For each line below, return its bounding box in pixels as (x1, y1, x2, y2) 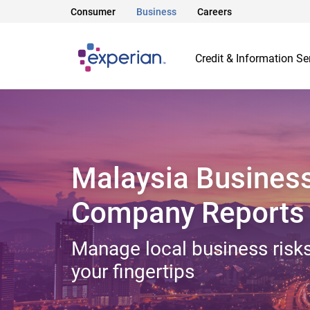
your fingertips (71, 259, 194, 283)
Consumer (71, 6, 116, 18)
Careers (197, 6, 232, 18)
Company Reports (71, 195, 304, 230)
